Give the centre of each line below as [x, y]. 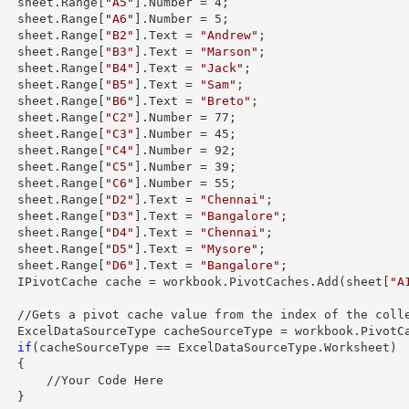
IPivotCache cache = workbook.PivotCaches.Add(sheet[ [204, 282]
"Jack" [222, 68]
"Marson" [229, 52]
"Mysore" [229, 249]
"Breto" [225, 101]
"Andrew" [229, 35]
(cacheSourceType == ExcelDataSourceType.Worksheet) [215, 347]
